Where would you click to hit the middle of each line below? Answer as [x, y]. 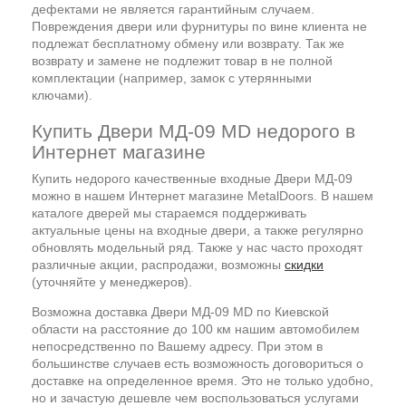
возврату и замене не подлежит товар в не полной [182, 60]
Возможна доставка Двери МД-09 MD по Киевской [180, 311]
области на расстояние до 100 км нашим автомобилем [196, 329]
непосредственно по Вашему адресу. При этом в [177, 346]
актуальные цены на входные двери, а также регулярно [198, 230]
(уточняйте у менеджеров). [112, 281]
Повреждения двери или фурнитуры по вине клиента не [199, 26]
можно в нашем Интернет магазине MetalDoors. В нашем [203, 195]
